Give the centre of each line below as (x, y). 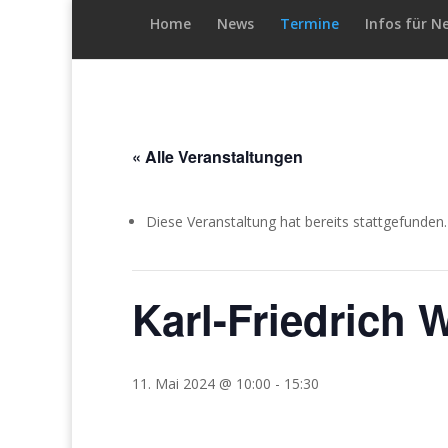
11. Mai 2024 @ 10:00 (201, 383)
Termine (309, 23)
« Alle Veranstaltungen (217, 156)
